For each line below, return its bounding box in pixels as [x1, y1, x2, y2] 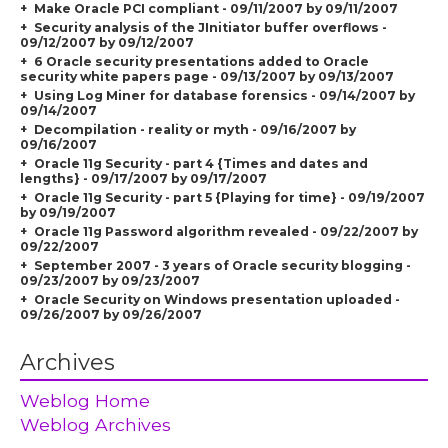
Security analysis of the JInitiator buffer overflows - [33, 19, 387, 35]
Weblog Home [20, 389, 151, 411]
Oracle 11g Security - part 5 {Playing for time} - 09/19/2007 [33, 189, 425, 205]
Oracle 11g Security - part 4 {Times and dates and [33, 155, 368, 171]
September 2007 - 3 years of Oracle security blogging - [33, 257, 411, 273]
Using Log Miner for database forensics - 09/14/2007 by [33, 87, 415, 103]
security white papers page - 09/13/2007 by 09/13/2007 [20, 68, 395, 84]
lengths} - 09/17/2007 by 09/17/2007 [20, 170, 268, 186]
